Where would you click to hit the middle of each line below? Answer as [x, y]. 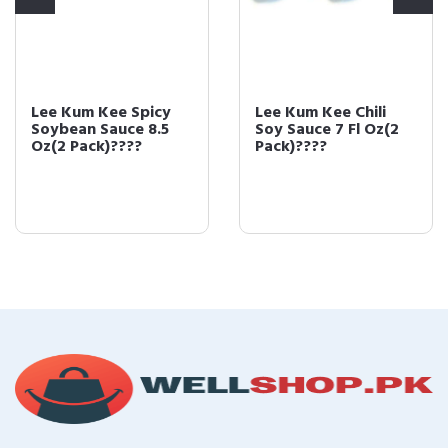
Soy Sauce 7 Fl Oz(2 [327, 130]
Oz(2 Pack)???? [86, 147]
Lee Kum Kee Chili [320, 113]
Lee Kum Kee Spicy [101, 113]
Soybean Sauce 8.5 [100, 130]
